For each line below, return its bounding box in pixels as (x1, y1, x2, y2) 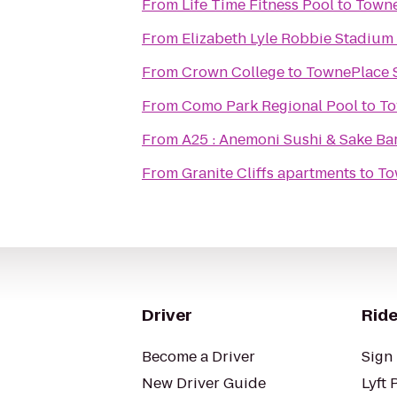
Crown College (182, 62, 284, 82)
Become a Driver (142, 346, 255, 367)
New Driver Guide (142, 373, 266, 393)
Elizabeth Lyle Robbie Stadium (182, 28, 393, 49)
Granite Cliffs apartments (182, 163, 356, 183)
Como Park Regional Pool (182, 96, 358, 116)
